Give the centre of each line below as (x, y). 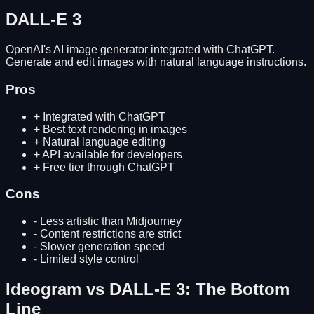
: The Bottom (237, 289)
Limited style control (89, 259)
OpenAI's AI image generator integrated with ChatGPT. (140, 50)
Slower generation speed (102, 246)
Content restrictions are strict (110, 234)
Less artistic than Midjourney (111, 221)
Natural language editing (104, 142)
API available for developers (112, 154)
